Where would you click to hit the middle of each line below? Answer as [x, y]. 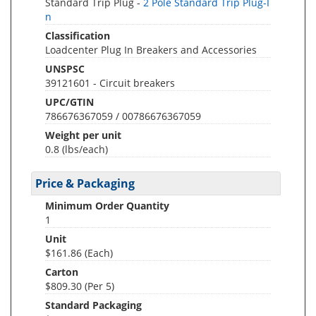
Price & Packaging [85, 183]
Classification [78, 36]
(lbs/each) [85, 149]
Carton [62, 272]
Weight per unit [83, 135]
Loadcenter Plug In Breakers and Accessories [151, 50]
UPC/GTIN [69, 102]
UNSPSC [65, 69]
